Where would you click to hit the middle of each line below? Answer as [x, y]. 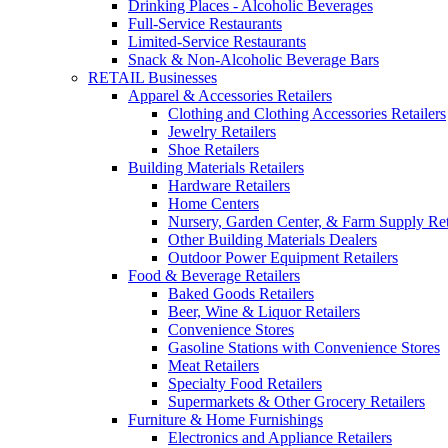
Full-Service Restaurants [205, 23]
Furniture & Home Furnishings [225, 419]
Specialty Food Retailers [245, 383]
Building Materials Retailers [216, 167]
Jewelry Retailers [222, 131]
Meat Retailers [213, 365]
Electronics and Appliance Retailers [280, 437]
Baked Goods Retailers [241, 293]
